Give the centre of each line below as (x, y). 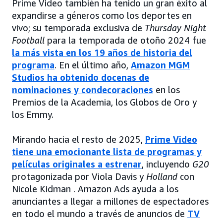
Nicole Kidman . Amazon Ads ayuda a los (95, 189)
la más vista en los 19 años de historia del (102, 53)
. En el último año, (93, 65)
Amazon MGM (160, 65)
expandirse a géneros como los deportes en (102, 16)
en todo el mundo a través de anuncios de (100, 214)
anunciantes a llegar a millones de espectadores (110, 201)
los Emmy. (33, 115)
